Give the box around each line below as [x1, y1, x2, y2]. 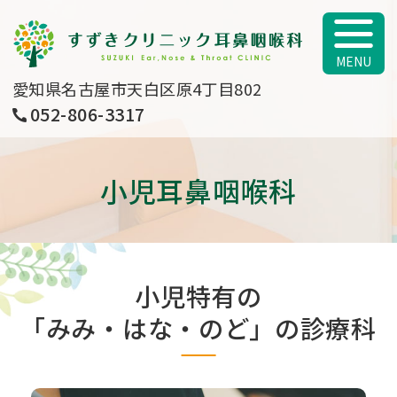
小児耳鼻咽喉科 [99, 169, 298, 210]
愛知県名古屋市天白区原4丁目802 [12, 76, 262, 100]
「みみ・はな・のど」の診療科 [20, 309, 377, 346]
